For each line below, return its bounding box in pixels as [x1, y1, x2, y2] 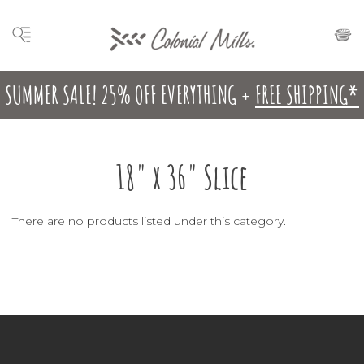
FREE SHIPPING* [255, 79, 359, 110]
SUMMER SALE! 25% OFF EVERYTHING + [5, 79, 255, 110]
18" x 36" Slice [115, 155, 249, 197]
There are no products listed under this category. [12, 213, 286, 228]
